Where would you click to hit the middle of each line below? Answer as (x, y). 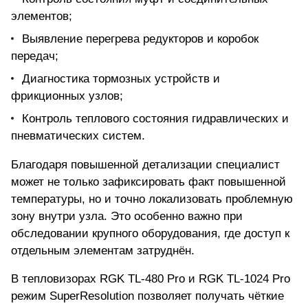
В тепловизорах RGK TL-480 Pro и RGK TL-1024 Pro (151, 279)
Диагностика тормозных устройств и (121, 79)
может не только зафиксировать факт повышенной (148, 182)
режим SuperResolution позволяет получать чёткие (147, 296)
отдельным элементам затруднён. (103, 251)
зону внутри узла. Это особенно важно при (127, 217)
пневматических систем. (78, 136)
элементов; (42, 16)
